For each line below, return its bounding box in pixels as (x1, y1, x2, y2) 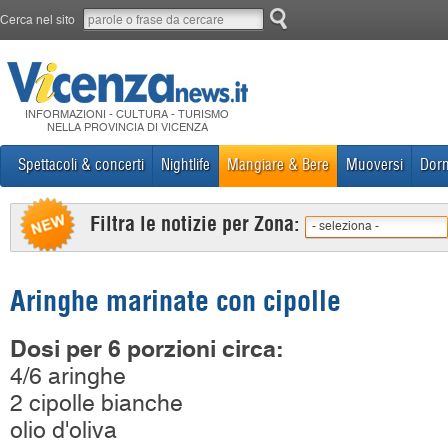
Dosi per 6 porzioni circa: (10, 335, 284, 363)
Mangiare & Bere (227, 155, 329, 174)
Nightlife (161, 155, 210, 174)
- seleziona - (312, 219, 379, 233)
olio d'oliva (10, 417, 117, 444)
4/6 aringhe (10, 363, 126, 390)
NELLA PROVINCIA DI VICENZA (47, 121, 208, 134)
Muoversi (346, 155, 403, 174)
